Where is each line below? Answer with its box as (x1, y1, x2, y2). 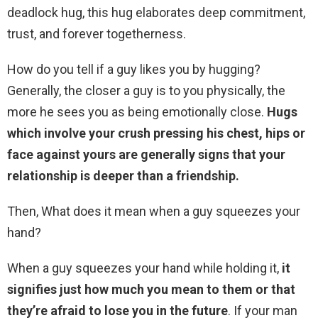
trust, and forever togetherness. (7, 26, 186, 42)
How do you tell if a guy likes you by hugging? (7, 62, 261, 77)
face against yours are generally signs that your (7, 147, 285, 163)
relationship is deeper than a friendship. (7, 168, 239, 184)
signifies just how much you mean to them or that (7, 282, 295, 297)
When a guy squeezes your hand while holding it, (7, 261, 282, 276)
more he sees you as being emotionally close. (7, 104, 267, 120)
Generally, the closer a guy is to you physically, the (7, 83, 285, 99)
